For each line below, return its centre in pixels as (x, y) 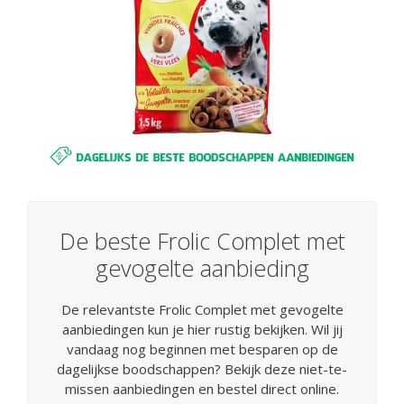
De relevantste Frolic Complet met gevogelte (202, 309)
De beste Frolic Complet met (202, 240)
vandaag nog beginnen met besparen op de (202, 349)
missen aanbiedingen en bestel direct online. (202, 388)
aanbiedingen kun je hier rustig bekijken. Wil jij (202, 329)
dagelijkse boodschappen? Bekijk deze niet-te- (202, 368)
